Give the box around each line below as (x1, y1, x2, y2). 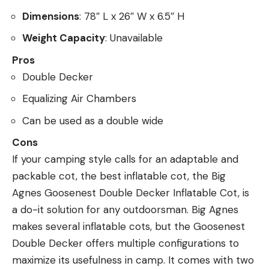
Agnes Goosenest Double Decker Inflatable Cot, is (12, 186, 249, 200)
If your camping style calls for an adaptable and (12, 153, 238, 166)
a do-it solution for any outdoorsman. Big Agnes (12, 203, 238, 217)
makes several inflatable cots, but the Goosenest (12, 220, 245, 234)
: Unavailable (105, 31, 166, 45)
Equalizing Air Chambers (22, 92, 136, 106)
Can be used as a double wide (22, 113, 163, 127)
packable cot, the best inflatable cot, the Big (12, 169, 226, 183)
